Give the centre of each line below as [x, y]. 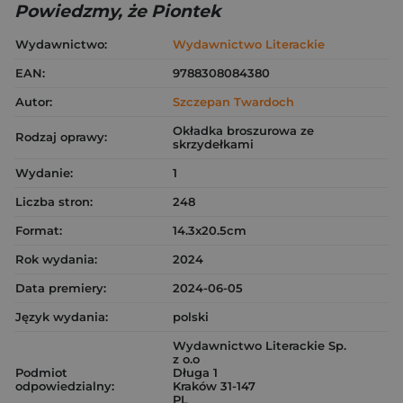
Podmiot [41, 372]
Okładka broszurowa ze [243, 130]
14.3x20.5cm [210, 230]
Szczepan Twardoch [233, 102]
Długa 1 [195, 372]
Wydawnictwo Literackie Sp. [260, 345]
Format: [39, 230]
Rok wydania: [56, 259]
